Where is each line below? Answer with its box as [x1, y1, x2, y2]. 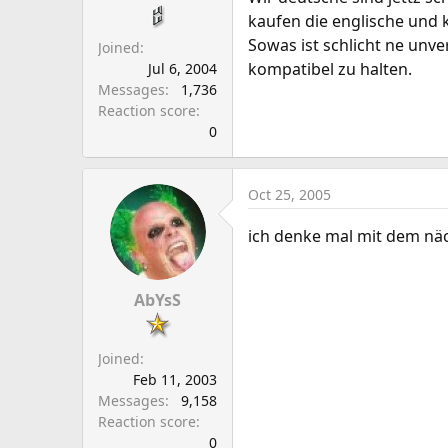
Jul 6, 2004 [148, 59, 217, 78]
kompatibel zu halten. [248, 58, 412, 80]
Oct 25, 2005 [248, 185, 331, 204]
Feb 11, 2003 [133, 370, 217, 389]
